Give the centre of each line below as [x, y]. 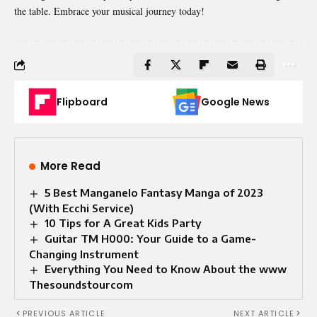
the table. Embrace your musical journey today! [109, 11]
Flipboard [82, 102]
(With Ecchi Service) [81, 208]
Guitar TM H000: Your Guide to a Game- [151, 238]
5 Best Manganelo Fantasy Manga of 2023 [154, 192]
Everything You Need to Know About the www [166, 269]
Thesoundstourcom [81, 284]
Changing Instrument [84, 254]
